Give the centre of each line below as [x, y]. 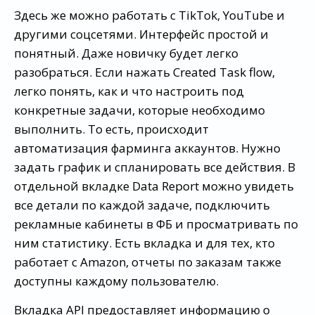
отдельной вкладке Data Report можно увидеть [154, 186]
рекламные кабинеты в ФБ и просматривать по [156, 224]
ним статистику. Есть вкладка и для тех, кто [144, 243]
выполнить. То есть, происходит [111, 129]
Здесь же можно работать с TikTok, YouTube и [149, 15]
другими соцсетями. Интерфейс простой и [141, 34]
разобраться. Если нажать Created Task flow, [144, 72]
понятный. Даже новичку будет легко [126, 53]
